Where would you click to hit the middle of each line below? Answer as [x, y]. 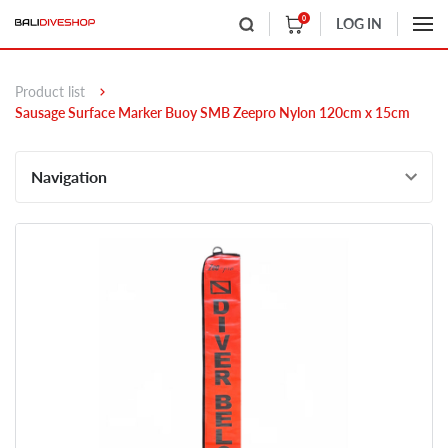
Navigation [69, 176]
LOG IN [359, 23]
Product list [50, 92]
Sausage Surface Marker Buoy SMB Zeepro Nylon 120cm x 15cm [212, 112]
